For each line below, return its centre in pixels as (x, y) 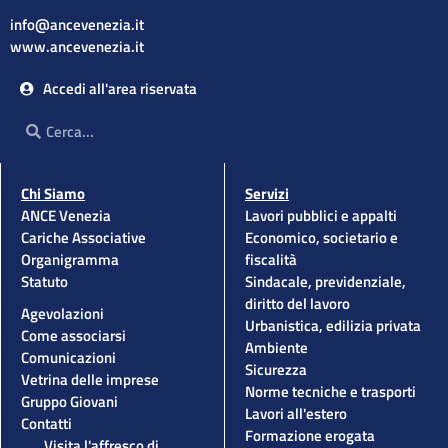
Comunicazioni (68, 358)
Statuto (44, 282)
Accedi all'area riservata (119, 89)
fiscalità (271, 260)
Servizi (267, 194)
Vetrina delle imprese (90, 380)
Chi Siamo (53, 194)
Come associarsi (73, 336)
